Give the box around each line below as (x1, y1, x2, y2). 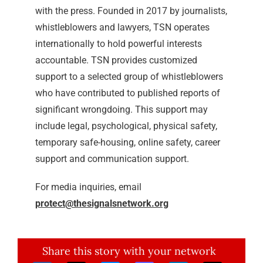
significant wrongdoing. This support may (35, 104, 208, 115)
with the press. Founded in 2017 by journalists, (35, 5, 227, 16)
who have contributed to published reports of (35, 87, 220, 99)
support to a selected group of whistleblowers (35, 71, 223, 82)
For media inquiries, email (35, 181, 141, 193)
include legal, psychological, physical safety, (35, 120, 217, 131)
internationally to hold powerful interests (35, 38, 202, 49)
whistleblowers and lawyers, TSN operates (35, 22, 210, 33)
